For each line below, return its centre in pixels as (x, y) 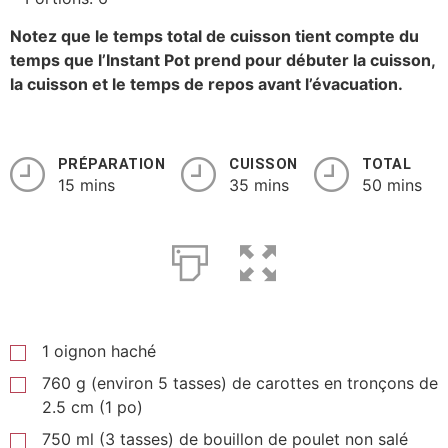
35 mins (259, 184)
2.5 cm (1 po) (92, 406)
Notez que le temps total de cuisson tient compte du (214, 36)
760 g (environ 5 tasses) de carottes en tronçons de (240, 382)
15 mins (86, 184)
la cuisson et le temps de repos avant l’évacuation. (206, 84)
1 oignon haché (99, 350)
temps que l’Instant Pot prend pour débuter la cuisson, (222, 60)
